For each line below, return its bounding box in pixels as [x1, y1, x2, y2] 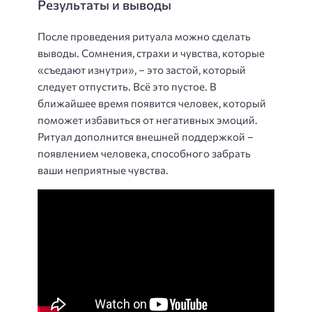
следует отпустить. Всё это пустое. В [38, 79, 217, 93]
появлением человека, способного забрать [38, 146, 251, 159]
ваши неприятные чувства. [38, 163, 169, 176]
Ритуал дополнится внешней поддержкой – [38, 130, 253, 143]
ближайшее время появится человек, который [38, 96, 266, 109]
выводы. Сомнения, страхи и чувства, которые [38, 46, 265, 59]
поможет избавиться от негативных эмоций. [38, 113, 258, 126]
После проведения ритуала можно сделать [38, 29, 251, 42]
